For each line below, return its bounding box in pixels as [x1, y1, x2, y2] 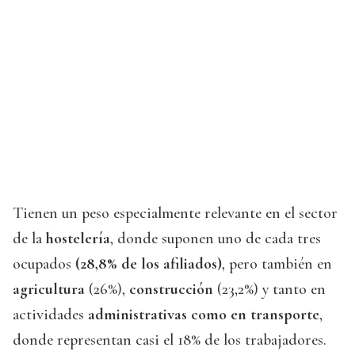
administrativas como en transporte [88, 305, 319, 325]
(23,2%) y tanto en [213, 280, 326, 300]
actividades [13, 305, 88, 325]
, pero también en [222, 254, 332, 274]
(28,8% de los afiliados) [75, 254, 222, 274]
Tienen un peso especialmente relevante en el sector [13, 204, 338, 223]
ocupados [13, 254, 75, 274]
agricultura [13, 280, 89, 300]
